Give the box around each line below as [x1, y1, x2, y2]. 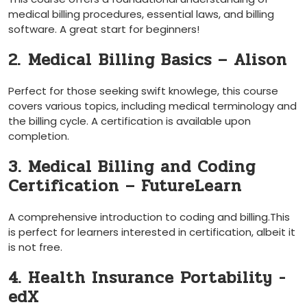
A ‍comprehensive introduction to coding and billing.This [8, 210, 290, 224]
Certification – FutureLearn [8, 173, 242, 199]
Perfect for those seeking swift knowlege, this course [8, 84, 278, 98]
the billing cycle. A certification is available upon [8, 114, 251, 128]
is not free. [8, 240, 62, 254]
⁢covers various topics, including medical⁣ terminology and [8, 99, 297, 113]
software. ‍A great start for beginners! [8, 22, 199, 36]
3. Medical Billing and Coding [8, 154, 256, 180]
